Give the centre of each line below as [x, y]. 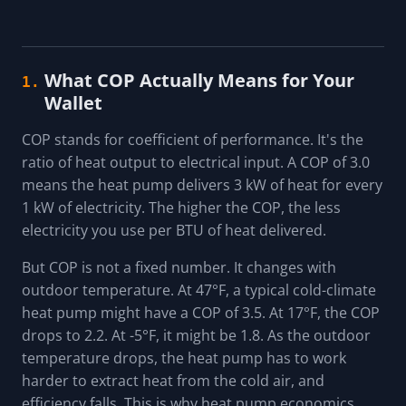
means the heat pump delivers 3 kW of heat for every [202, 184]
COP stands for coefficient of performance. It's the [193, 139]
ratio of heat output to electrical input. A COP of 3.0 [196, 162]
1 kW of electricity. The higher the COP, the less [181, 207]
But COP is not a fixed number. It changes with [179, 267]
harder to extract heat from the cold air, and [173, 380]
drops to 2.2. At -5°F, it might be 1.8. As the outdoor [196, 335]
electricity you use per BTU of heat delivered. [174, 230]
